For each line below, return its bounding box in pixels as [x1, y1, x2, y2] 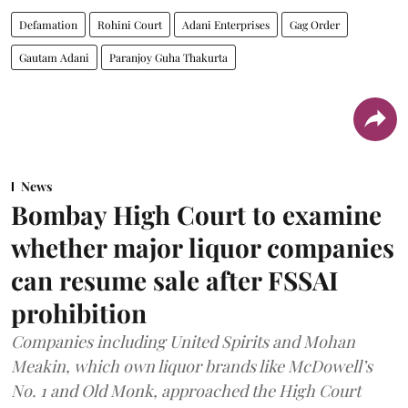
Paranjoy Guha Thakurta [109, 49, 228, 65]
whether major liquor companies [11, 229, 394, 264]
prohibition [11, 295, 147, 330]
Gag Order [290, 16, 340, 32]
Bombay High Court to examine [11, 197, 382, 231]
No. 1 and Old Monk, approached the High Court [11, 379, 361, 402]
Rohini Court [97, 16, 162, 32]
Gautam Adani [19, 49, 89, 65]
